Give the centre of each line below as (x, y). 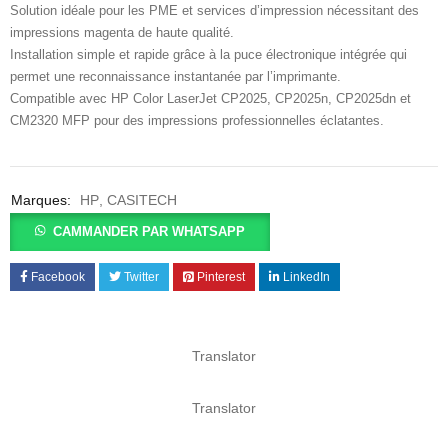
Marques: (41, 199)
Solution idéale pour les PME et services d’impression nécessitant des (214, 10)
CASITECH (142, 199)
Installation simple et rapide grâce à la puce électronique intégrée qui (208, 54)
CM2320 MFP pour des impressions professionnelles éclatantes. (197, 120)
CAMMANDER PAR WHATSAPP (149, 231)
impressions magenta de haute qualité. (122, 32)
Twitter (141, 276)
